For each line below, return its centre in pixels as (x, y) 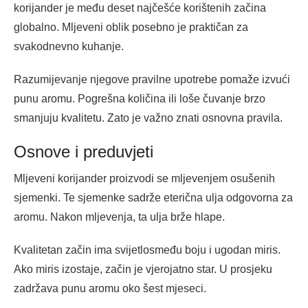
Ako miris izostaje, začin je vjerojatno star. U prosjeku (143, 269)
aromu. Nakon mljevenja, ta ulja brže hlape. (119, 217)
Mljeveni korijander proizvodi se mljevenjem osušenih (144, 179)
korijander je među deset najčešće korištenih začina (140, 8)
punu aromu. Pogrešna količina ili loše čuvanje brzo (140, 99)
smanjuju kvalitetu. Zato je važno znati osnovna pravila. (148, 118)
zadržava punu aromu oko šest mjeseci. (110, 289)
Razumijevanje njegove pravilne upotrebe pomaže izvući (152, 80)
